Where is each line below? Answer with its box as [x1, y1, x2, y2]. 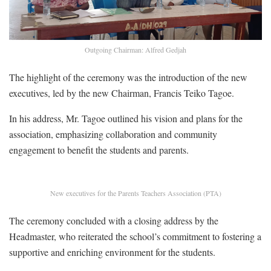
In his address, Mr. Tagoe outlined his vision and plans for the [9, 111, 243, 125]
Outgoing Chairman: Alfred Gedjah [85, 44, 186, 54]
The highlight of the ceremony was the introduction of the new [9, 70, 247, 83]
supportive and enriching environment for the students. [9, 245, 215, 258]
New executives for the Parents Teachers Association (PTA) [50, 188, 221, 198]
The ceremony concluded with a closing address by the [9, 214, 218, 227]
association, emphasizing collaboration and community [9, 127, 217, 140]
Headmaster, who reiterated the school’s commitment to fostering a [9, 229, 261, 243]
